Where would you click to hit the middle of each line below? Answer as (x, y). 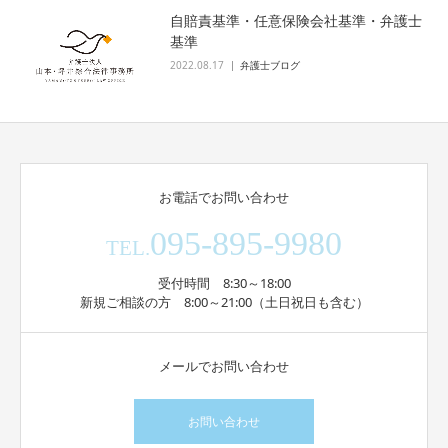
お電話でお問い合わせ (224, 196)
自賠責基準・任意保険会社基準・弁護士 (296, 20)
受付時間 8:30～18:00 (224, 282)
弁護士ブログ (270, 65)
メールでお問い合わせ (224, 365)
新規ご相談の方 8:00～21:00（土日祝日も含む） (224, 301)
